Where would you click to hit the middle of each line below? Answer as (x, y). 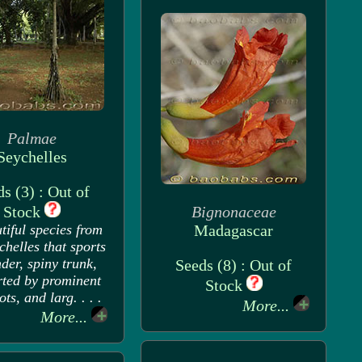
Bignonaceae (234, 212)
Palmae (32, 138)
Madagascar (234, 230)
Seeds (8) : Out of (234, 265)
